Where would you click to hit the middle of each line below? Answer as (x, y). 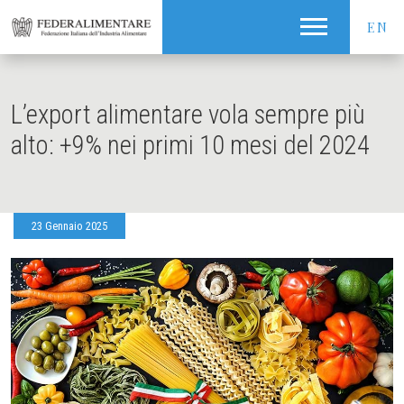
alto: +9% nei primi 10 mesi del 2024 (190, 145)
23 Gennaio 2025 (69, 226)
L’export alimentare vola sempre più (188, 115)
